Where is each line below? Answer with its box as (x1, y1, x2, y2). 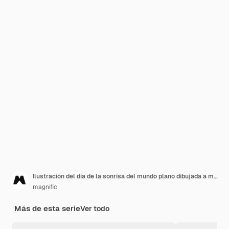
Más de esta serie (14, 203, 80, 213)
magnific (33, 183, 57, 191)
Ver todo (80, 204, 109, 213)
